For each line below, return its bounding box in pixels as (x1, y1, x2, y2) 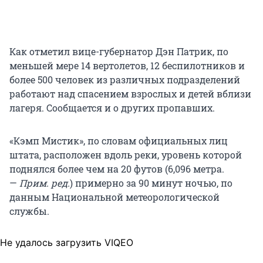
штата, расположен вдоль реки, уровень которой (9, 149, 242, 161)
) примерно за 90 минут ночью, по (70, 177, 232, 190)
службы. (9, 205, 49, 218)
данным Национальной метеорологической (9, 191, 220, 204)
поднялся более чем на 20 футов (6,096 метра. (9, 163, 224, 176)
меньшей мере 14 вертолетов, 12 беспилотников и (9, 59, 245, 72)
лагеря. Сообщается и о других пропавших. (9, 102, 215, 114)
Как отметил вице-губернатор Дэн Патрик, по (9, 45, 228, 58)
